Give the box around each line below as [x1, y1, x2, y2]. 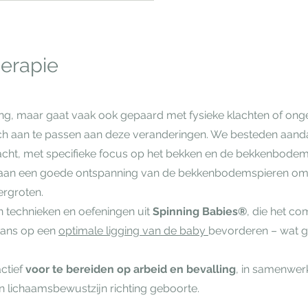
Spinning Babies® [153, 205, 247, 218]
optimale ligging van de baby [58, 224, 208, 237]
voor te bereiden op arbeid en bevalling [25, 263, 236, 276]
